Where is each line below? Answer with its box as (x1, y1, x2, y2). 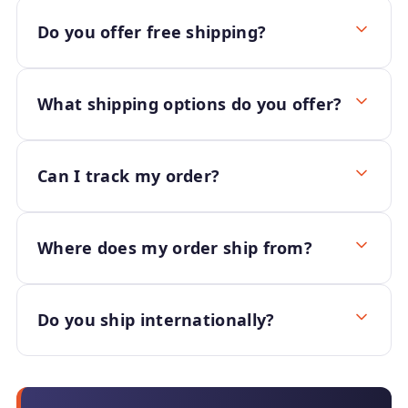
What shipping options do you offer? (37, 93, 342, 115)
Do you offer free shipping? (37, 21, 267, 43)
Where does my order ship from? (37, 237, 312, 259)
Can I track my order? (37, 165, 220, 187)
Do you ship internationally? (37, 309, 275, 331)
